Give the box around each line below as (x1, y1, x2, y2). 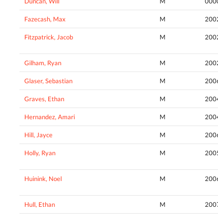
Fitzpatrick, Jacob (24, 33, 73, 41)
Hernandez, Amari (24, 112, 75, 121)
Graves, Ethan (24, 94, 64, 103)
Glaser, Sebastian (24, 76, 73, 85)
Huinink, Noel (24, 174, 62, 182)
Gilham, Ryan (24, 58, 61, 67)
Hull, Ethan (24, 200, 55, 208)
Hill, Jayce (24, 130, 53, 139)
